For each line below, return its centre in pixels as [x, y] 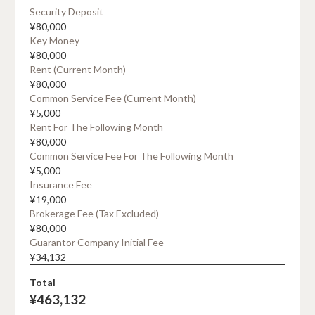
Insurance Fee [61, 184]
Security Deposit [67, 11]
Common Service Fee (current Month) [113, 98]
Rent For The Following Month [97, 127]
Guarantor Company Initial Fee [97, 242]
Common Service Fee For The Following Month [132, 155]
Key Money [55, 40]
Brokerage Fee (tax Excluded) [95, 213]
